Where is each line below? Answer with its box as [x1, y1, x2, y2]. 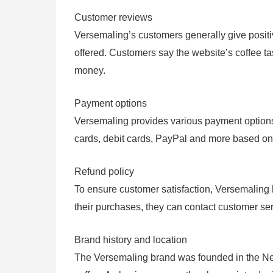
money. [74, 65, 105, 76]
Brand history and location [74, 235, 187, 246]
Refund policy [74, 166, 134, 177]
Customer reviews [74, 12, 152, 23]
